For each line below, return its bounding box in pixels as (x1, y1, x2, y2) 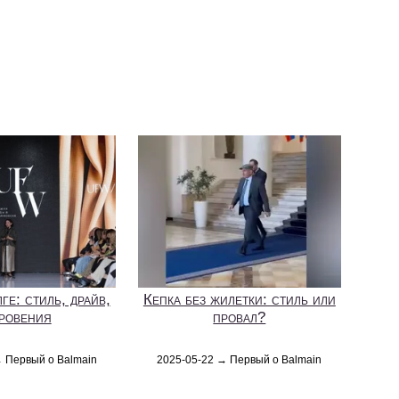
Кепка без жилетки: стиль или (142, 290, 336, 308)
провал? (213, 308, 266, 326)
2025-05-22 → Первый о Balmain (157, 353, 322, 366)
